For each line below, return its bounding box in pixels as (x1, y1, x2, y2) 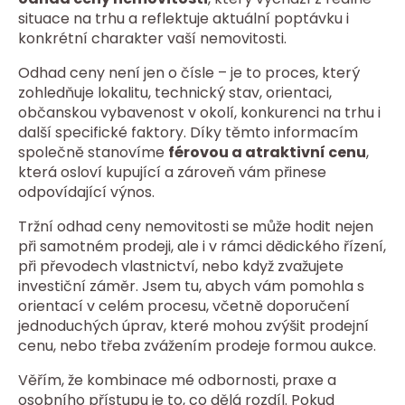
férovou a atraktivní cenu (168, 142, 366, 163)
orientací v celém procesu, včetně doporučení (18, 296, 350, 316)
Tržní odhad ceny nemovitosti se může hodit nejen (18, 216, 373, 237)
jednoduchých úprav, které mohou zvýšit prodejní (18, 316, 369, 336)
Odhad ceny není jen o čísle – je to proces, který (18, 62, 360, 83)
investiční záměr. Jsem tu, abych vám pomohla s (18, 276, 364, 297)
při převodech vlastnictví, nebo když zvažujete (18, 256, 344, 277)
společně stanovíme (18, 142, 168, 163)
